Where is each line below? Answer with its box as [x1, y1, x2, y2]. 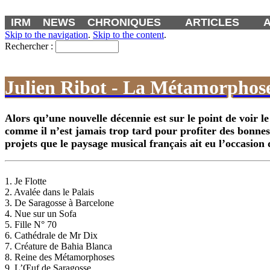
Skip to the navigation [5, 30, 88, 40]
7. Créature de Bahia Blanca [5, 241, 112, 252]
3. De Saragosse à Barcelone [5, 198, 114, 209]
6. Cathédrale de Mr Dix [5, 230, 98, 241]
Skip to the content [93, 30, 164, 40]
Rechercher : [5, 41, 53, 51]
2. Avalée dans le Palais [5, 187, 94, 198]
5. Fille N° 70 [5, 219, 57, 230]
